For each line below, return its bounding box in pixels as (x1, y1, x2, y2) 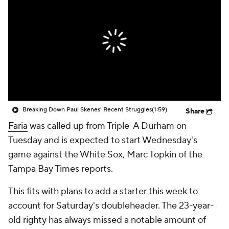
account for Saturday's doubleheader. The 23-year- (8, 200, 214, 212)
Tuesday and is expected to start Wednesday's (8, 134, 197, 146)
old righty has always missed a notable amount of (8, 214, 206, 226)
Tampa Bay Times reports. (8, 163, 113, 175)
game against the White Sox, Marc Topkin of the (8, 149, 202, 161)
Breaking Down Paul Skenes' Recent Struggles (22, 106, 152, 113)
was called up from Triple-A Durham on (28, 120, 187, 132)
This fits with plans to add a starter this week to (8, 186, 198, 197)
